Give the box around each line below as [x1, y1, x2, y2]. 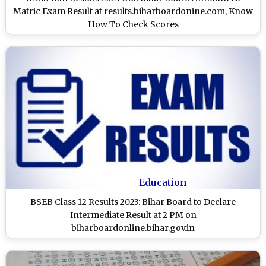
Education [139, 176, 186, 189]
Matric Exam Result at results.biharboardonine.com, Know [13, 5, 253, 17]
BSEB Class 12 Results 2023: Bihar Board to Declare [30, 197, 236, 208]
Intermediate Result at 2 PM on [69, 210, 197, 221]
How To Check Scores [87, 18, 179, 30]
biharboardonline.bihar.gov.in [71, 223, 195, 234]
